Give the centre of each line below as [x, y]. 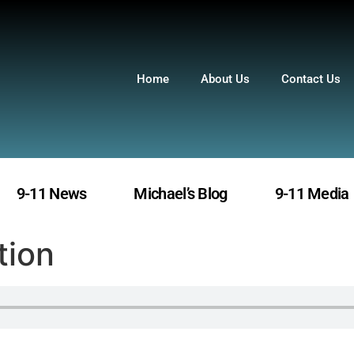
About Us [226, 79]
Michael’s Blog [181, 194]
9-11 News [51, 194]
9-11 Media [312, 194]
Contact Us [311, 79]
